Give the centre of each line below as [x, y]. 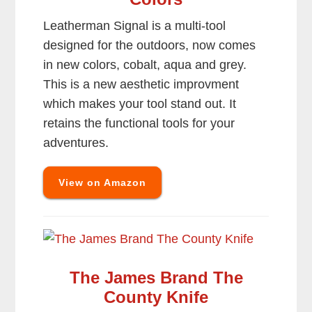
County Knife [156, 297]
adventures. [76, 143]
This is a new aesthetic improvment [141, 85]
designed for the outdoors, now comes [150, 46]
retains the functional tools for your [139, 124]
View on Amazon [103, 183]
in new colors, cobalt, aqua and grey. [145, 65]
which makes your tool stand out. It [140, 104]
